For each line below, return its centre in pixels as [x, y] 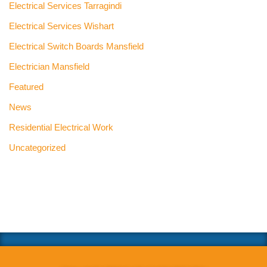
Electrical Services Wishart [61, 26]
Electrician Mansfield [49, 67]
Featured [26, 87]
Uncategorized [37, 148]
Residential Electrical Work [61, 128]
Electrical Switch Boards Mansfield [76, 46]
